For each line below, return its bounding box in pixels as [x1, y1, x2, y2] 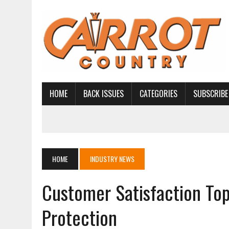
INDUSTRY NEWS [90, 153, 134, 164]
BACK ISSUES [83, 87, 124, 100]
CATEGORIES [140, 87, 177, 100]
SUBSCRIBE [193, 87, 228, 100]
